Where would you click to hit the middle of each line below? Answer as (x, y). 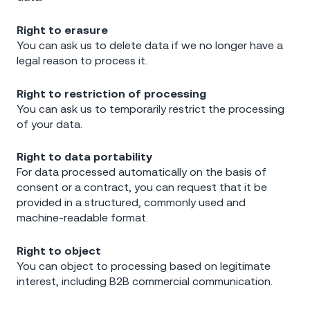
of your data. (49, 124)
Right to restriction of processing (111, 93)
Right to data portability (84, 157)
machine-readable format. (82, 218)
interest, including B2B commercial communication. (145, 281)
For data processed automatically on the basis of (142, 172)
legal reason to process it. (82, 61)
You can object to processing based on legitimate (144, 265)
